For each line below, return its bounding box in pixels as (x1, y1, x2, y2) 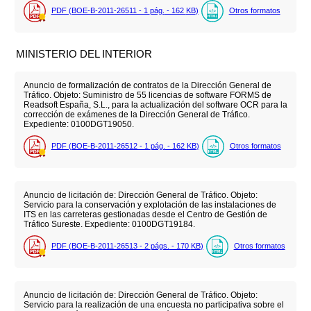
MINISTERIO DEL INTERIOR (16, 48, 153, 60)
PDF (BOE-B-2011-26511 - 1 (51, 6, 150, 15)
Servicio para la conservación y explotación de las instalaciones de (23, 199, 276, 210)
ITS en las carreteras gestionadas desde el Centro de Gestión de (23, 209, 267, 219)
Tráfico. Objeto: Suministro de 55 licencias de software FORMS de (23, 90, 271, 100)
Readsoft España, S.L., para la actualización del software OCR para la (23, 99, 287, 110)
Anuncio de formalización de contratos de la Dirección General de (23, 80, 271, 90)
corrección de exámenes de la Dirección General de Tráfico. (23, 109, 250, 119)
